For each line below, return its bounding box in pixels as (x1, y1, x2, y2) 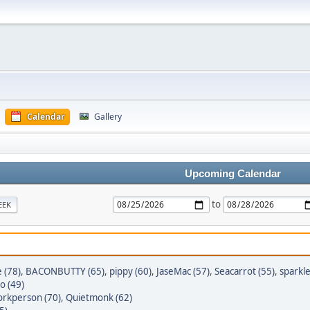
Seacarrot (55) (215, 265, 275, 277)
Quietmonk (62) (66, 291, 132, 304)
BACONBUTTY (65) (26, 265, 104, 277)
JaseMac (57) (156, 265, 210, 277)
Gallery (94, 111, 122, 122)
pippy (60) (109, 265, 152, 277)
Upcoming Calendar (184, 168, 281, 179)
